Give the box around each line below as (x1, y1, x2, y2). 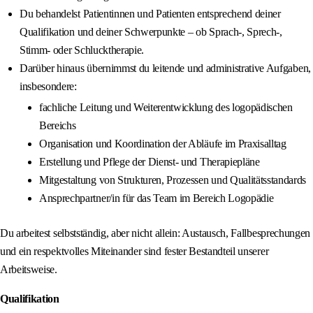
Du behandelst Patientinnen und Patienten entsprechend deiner (20, 8, 281, 20)
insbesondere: (20, 80, 77, 93)
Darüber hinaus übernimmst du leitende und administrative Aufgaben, (20, 62, 311, 75)
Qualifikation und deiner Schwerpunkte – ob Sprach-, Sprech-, (20, 26, 282, 38)
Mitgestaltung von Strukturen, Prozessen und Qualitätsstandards (39, 174, 307, 187)
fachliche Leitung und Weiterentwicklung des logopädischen (39, 101, 293, 114)
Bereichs (39, 119, 76, 132)
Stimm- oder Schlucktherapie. (20, 44, 145, 57)
